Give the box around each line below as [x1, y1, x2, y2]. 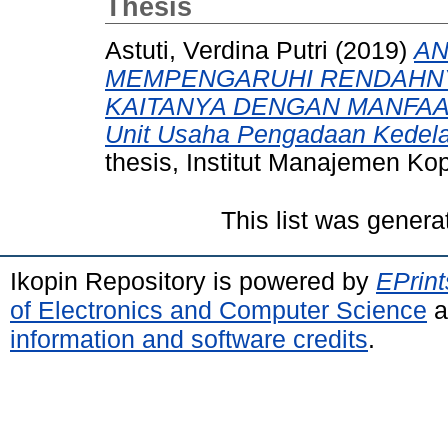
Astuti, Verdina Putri [105, 36, 328, 64]
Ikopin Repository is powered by [10, 266, 376, 295]
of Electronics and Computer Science [10, 295, 427, 324]
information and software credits [10, 324, 368, 353]
